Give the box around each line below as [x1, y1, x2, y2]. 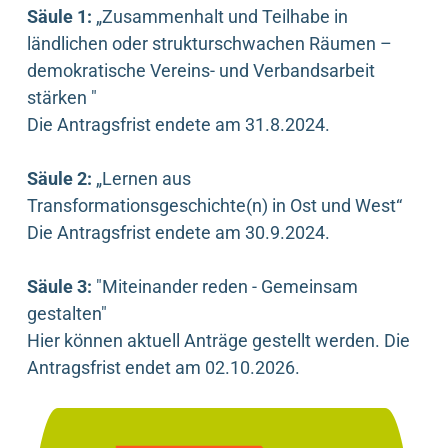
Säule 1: [27, 6, 92, 28]
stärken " [27, 87, 97, 109]
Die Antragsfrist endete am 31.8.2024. [27, 114, 330, 136]
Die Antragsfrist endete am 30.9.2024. [27, 222, 330, 244]
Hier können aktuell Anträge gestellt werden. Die [27, 330, 410, 352]
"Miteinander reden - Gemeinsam [92, 276, 358, 298]
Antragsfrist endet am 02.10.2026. [27, 357, 300, 379]
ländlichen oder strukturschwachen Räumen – [27, 33, 392, 55]
